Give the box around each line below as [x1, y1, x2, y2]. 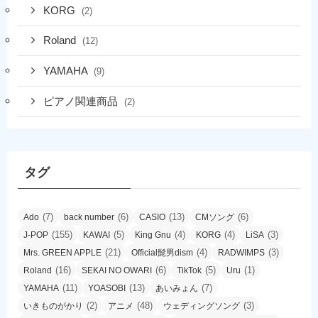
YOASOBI [87, 283, 126, 293]
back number [63, 212, 114, 222]
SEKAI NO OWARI [81, 265, 152, 275]
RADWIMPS [217, 247, 265, 258]
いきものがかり [23, 300, 83, 311]
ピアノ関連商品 [43, 95, 121, 107]
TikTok [176, 265, 202, 275]
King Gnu [134, 229, 171, 240]
